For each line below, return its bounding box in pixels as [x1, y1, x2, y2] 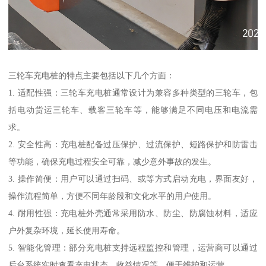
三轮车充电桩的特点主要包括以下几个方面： [8, 70, 175, 80]
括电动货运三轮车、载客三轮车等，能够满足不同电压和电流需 [8, 104, 258, 115]
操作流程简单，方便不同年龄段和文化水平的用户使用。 [8, 191, 217, 201]
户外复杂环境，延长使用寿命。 [8, 225, 125, 235]
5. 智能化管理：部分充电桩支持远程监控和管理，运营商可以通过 [8, 242, 258, 252]
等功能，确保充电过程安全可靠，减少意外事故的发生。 [8, 156, 217, 166]
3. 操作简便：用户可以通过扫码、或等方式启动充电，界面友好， [8, 173, 258, 183]
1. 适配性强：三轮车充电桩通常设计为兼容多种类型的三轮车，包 [8, 87, 258, 97]
